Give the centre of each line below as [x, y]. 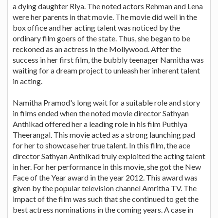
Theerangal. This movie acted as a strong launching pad [104, 134]
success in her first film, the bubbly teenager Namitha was [108, 59]
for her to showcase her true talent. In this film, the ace [101, 145]
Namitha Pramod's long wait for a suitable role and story [106, 102]
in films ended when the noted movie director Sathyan [101, 113]
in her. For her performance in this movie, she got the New [107, 166]
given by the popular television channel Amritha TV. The [105, 188]
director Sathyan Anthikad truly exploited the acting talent [109, 156]
